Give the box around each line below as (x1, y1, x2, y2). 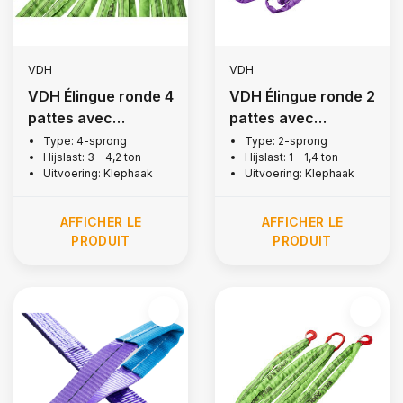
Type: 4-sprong (43, 134, 127, 148)
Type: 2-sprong (245, 134, 327, 148)
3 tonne (28, 152, 82, 170)
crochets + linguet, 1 (229, 130, 373, 148)
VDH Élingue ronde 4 (28, 87, 174, 105)
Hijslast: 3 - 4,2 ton (43, 150, 141, 164)
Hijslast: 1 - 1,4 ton (245, 150, 338, 164)
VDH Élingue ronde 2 (229, 87, 375, 105)
